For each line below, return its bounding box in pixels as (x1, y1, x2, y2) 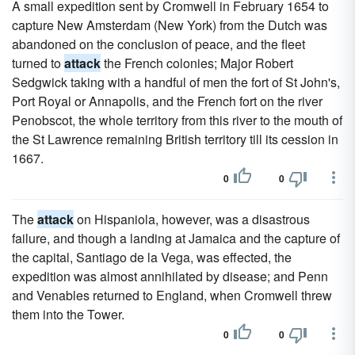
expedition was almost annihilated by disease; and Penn (12, 267, 328, 285)
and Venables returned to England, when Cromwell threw (12, 286, 332, 304)
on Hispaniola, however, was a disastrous (74, 210, 310, 228)
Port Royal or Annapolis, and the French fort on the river (12, 92, 323, 110)
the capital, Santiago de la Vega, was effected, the (12, 248, 292, 266)
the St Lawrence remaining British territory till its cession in (12, 130, 338, 148)
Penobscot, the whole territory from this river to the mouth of (12, 111, 342, 129)
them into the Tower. (12, 305, 124, 323)
